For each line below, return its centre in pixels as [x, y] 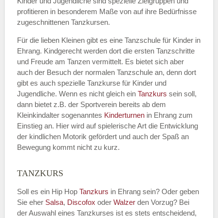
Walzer [124, 202]
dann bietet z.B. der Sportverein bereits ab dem [91, 104]
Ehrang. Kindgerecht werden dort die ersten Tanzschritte [106, 51]
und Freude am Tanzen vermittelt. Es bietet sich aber [100, 62]
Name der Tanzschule [87, 89]
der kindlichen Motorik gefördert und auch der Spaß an [103, 136]
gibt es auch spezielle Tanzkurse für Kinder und [92, 83]
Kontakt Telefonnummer [91, 183]
